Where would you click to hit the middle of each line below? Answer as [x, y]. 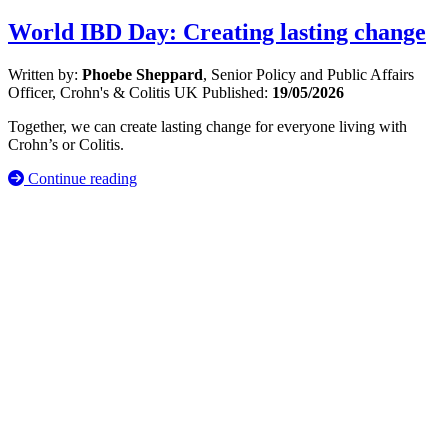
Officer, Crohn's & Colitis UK [105, 93]
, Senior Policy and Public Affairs [308, 75]
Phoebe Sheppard [142, 75]
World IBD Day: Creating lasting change [217, 32]
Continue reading [82, 179]
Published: [237, 93]
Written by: [45, 75]
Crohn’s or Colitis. [66, 145]
